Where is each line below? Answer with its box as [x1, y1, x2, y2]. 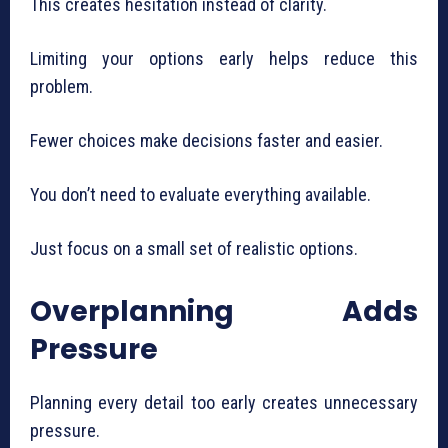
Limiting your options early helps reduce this [30, 48, 418, 70]
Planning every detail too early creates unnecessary [30, 392, 418, 414]
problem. [30, 76, 93, 98]
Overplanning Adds [30, 292, 418, 332]
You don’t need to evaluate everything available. [30, 184, 371, 206]
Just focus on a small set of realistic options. [30, 238, 358, 260]
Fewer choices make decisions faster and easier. [30, 130, 383, 152]
